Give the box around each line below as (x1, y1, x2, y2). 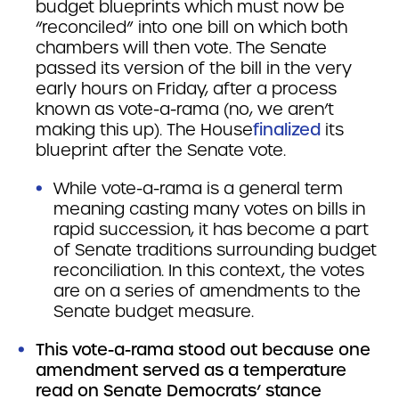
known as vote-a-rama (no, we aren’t (36, 99, 334, 119)
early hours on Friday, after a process (36, 78, 337, 99)
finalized (253, 119, 321, 140)
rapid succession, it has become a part (53, 219, 369, 240)
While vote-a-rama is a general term (53, 178, 343, 199)
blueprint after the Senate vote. (36, 140, 286, 160)
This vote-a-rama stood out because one (36, 339, 370, 360)
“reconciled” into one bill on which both (36, 17, 347, 37)
